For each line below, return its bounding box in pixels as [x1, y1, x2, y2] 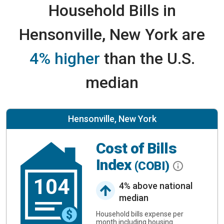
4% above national [119, 180, 192, 191]
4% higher [29, 49, 100, 68]
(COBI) [134, 159, 172, 173]
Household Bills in [48, 1, 176, 20]
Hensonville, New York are [19, 25, 205, 44]
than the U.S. [99, 49, 195, 68]
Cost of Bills [96, 139, 177, 157]
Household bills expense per [96, 209, 183, 218]
